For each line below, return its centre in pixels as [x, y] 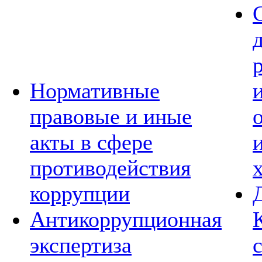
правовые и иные [111, 116]
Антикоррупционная [126, 219]
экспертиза [81, 245]
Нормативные [95, 91]
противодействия [110, 168]
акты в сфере [91, 142]
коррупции [80, 194]
